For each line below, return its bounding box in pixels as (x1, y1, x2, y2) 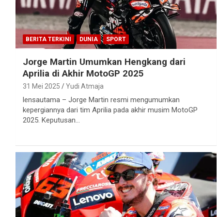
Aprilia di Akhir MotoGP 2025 (23, 68, 144, 79)
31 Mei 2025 (23, 82, 60, 91)
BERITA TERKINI (26, 36, 71, 43)
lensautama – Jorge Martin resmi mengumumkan (23, 95, 180, 105)
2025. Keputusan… (23, 116, 80, 125)
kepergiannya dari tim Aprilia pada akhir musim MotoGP (23, 106, 198, 115)
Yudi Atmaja (66, 82, 104, 91)
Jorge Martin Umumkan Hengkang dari (23, 56, 186, 68)
